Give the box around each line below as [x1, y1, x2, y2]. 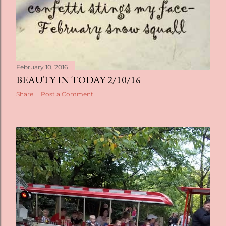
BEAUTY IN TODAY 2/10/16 [16, 73, 141, 86]
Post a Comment [41, 90, 93, 98]
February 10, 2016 [16, 63, 68, 71]
